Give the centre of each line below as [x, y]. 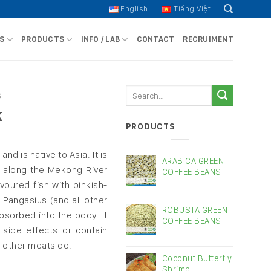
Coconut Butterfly [197, 258]
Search [140, 90]
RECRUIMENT [208, 39]
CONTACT [155, 39]
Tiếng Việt [192, 9]
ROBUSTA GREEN [195, 209]
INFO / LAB [100, 39]
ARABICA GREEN [193, 160]
